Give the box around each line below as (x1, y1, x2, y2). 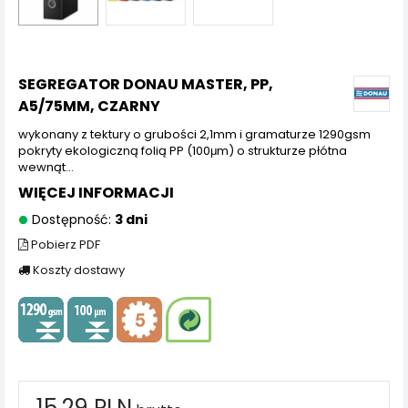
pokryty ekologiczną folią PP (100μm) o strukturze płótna (18, 141, 347, 159)
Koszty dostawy (30, 260, 125, 279)
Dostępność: (28, 209, 115, 229)
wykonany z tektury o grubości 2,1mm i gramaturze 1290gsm (18, 125, 371, 143)
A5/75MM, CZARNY (18, 95, 160, 117)
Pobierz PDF (28, 235, 100, 253)
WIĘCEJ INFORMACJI (18, 181, 174, 203)
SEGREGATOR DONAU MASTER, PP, (18, 73, 273, 95)
